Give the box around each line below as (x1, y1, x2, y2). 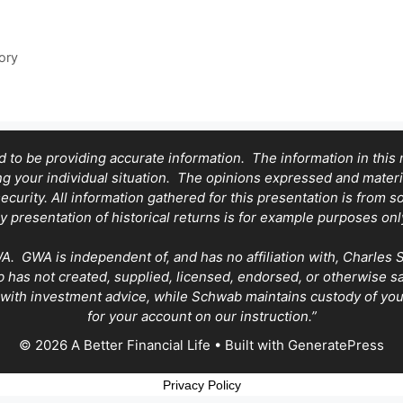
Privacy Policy (162, 378, 241, 393)
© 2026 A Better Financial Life (19, 336, 210, 354)
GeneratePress (288, 336, 384, 354)
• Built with (210, 336, 288, 354)
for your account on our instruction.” (86, 308, 317, 326)
